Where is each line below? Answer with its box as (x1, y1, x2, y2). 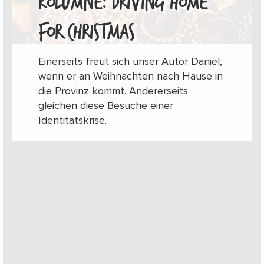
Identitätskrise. (38, 115, 107, 126)
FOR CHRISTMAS (38, 20, 134, 45)
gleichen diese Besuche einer (38, 100, 173, 111)
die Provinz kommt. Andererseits (38, 85, 188, 97)
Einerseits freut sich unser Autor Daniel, (38, 56, 222, 67)
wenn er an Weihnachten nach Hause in (38, 71, 223, 82)
